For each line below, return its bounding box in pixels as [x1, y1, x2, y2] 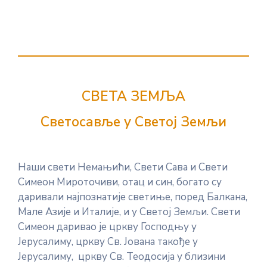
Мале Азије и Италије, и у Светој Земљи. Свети [18, 205, 240, 219]
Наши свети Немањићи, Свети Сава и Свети [18, 160, 228, 174]
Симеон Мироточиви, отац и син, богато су [18, 175, 222, 189]
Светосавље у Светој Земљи [41, 113, 226, 131]
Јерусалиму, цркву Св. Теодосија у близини [18, 250, 225, 263]
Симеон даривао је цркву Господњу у [18, 220, 197, 234]
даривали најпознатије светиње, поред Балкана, [18, 190, 247, 204]
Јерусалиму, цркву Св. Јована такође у [18, 235, 198, 249]
